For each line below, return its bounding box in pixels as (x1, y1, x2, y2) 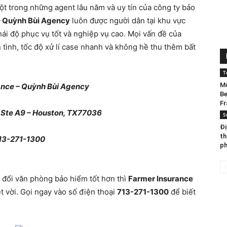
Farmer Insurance (128, 174, 193, 183)
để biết (169, 187, 196, 197)
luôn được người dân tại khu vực (70, 16, 185, 25)
